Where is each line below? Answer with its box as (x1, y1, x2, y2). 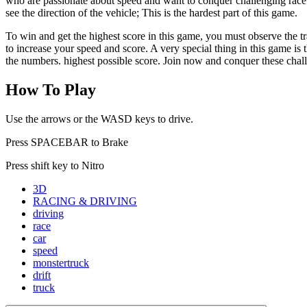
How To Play (5, 80, 96, 99)
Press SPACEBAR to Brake (5, 136, 128, 148)
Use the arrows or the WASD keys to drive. (5, 112, 193, 125)
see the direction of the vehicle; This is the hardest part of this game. (5, 6, 297, 19)
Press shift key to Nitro (5, 159, 104, 171)
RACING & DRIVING (33, 195, 137, 207)
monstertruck (33, 256, 89, 269)
